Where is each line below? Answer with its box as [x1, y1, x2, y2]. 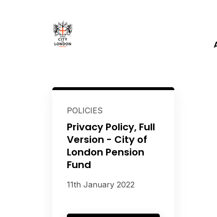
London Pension [66, 145, 144, 159]
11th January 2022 [66, 180, 135, 189]
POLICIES [66, 106, 103, 115]
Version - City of [66, 133, 147, 146]
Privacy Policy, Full [66, 120, 155, 134]
